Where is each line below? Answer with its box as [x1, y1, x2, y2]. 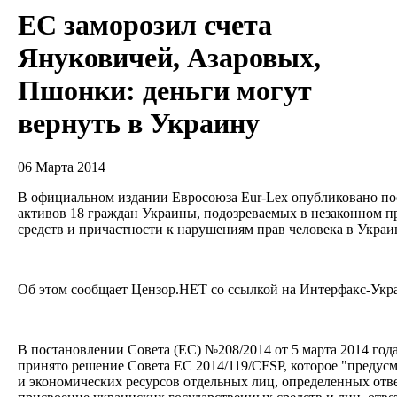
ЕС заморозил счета [18, 9, 272, 42]
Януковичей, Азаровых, [18, 42, 321, 74]
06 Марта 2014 [18, 159, 105, 175]
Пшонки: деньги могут [18, 74, 312, 107]
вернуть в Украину [18, 107, 260, 140]
